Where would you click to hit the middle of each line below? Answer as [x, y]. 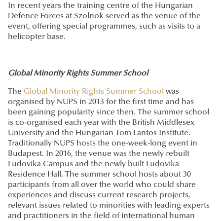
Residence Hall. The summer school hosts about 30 [99, 175]
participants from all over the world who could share [102, 185]
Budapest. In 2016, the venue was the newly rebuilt [99, 154]
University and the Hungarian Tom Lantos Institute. [99, 133]
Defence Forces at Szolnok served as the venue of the [104, 17]
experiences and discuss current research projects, [99, 196]
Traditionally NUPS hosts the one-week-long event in [103, 144]
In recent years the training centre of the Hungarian [100, 6]
